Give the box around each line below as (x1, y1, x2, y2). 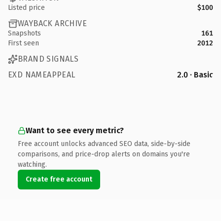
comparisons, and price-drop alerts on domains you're (18, 149, 190, 158)
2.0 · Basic (177, 70, 213, 79)
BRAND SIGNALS (18, 54, 79, 64)
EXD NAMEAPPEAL (8, 70, 75, 79)
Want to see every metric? (26, 125, 124, 135)
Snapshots (8, 29, 41, 37)
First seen (8, 38, 39, 47)
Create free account (26, 175, 92, 184)
